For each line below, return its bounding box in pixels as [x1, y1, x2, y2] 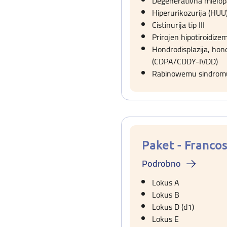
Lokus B [152, 187, 179, 202]
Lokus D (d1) [152, 199, 194, 214]
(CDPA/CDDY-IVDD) [152, 54, 218, 69]
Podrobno [142, 155, 181, 172]
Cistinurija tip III [152, 17, 205, 32]
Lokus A [152, 175, 179, 190]
